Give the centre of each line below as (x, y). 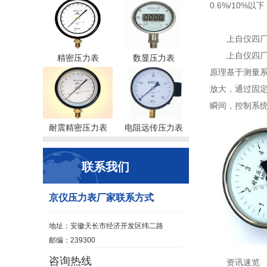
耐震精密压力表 (78, 128)
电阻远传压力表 (153, 128)
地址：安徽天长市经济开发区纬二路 (106, 226)
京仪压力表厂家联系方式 (101, 198)
